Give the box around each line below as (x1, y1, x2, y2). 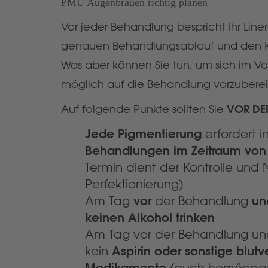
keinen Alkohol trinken (85, 209, 215, 226)
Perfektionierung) (85, 176, 183, 191)
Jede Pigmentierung (85, 126, 202, 142)
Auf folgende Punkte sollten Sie (61, 102, 227, 116)
